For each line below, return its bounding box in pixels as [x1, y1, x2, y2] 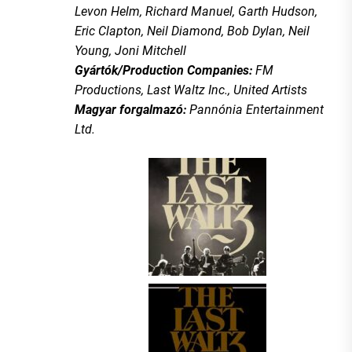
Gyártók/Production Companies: [75, 62, 255, 78]
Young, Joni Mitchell [75, 42, 186, 58]
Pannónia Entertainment [189, 101, 324, 117]
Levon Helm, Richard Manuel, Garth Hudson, [75, 3, 317, 19]
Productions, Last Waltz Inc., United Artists [75, 82, 307, 97]
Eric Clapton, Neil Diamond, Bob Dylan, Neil [75, 23, 310, 38]
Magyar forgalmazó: [75, 101, 189, 117]
